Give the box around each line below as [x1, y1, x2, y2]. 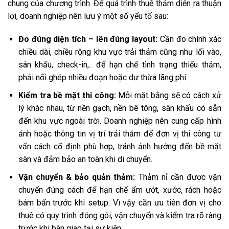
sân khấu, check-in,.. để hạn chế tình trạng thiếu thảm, [18, 60, 221, 70]
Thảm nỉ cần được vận [138, 172, 222, 182]
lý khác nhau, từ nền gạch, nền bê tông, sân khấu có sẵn [18, 103, 221, 113]
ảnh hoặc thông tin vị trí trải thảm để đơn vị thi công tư [18, 128, 221, 139]
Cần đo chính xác [159, 34, 222, 44]
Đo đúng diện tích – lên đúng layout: [18, 34, 160, 44]
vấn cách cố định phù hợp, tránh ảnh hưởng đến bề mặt [18, 141, 221, 151]
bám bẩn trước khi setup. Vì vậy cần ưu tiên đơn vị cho [18, 197, 221, 208]
